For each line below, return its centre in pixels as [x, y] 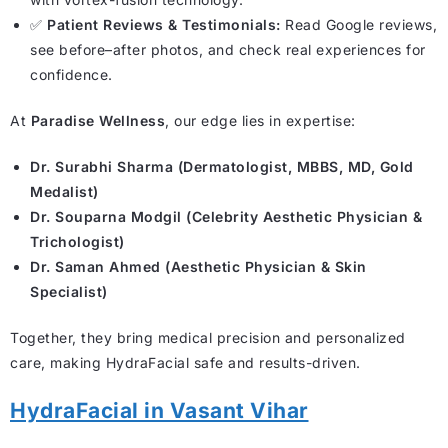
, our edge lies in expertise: [260, 120]
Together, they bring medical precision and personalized [208, 337]
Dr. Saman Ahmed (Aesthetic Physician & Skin [198, 266]
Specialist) [69, 291]
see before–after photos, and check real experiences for [228, 49]
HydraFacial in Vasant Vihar [159, 410]
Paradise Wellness [97, 120]
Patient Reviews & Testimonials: [164, 24]
